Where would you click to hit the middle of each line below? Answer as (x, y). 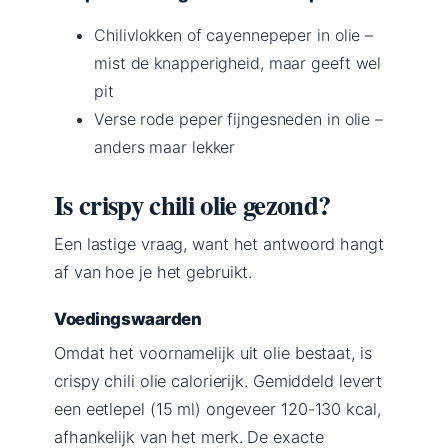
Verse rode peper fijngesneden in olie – (239, 118)
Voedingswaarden (128, 318)
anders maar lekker (165, 146)
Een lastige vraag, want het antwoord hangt (219, 243)
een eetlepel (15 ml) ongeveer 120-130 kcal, (217, 408)
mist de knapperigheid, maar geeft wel (238, 62)
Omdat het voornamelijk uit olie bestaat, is (213, 352)
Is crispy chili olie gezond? (192, 204)
